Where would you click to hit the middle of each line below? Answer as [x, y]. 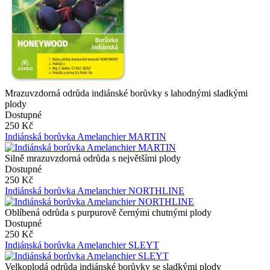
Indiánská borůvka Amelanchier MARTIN [86, 136]
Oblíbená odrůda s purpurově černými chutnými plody [111, 212]
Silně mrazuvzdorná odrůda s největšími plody [93, 158]
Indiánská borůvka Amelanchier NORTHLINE [95, 190]
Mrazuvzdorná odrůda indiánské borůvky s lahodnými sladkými [126, 93]
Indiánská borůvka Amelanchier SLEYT [82, 245]
